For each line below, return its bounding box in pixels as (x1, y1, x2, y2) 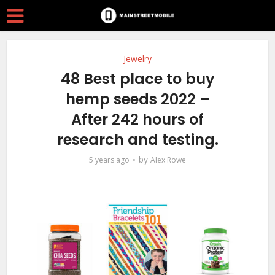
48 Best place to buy (60, 69, 215, 89)
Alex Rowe (150, 155, 186, 165)
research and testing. (56, 130, 219, 150)
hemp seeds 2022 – (65, 89, 210, 109)
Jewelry (123, 53, 152, 64)
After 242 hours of (71, 109, 204, 130)
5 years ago (89, 155, 130, 165)
